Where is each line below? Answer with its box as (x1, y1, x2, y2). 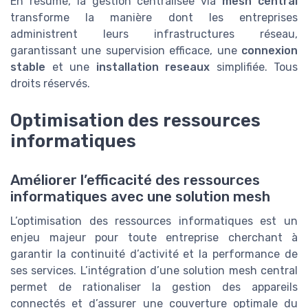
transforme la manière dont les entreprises (10, 11, 298, 25)
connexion (241, 44, 298, 58)
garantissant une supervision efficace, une (10, 44, 241, 58)
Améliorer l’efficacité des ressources (10, 171, 260, 188)
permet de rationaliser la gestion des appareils (10, 280, 298, 294)
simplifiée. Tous (210, 60, 298, 74)
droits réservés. (10, 77, 90, 91)
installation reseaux (96, 60, 210, 74)
